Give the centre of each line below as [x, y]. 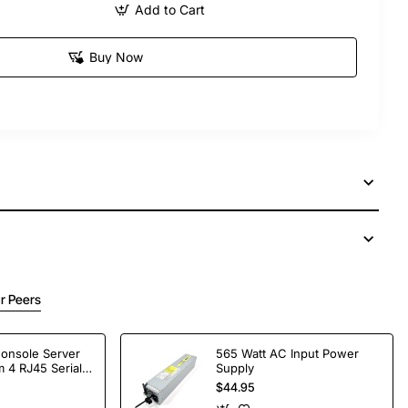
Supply [235, 368]
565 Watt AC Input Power [287, 354]
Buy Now [116, 56]
